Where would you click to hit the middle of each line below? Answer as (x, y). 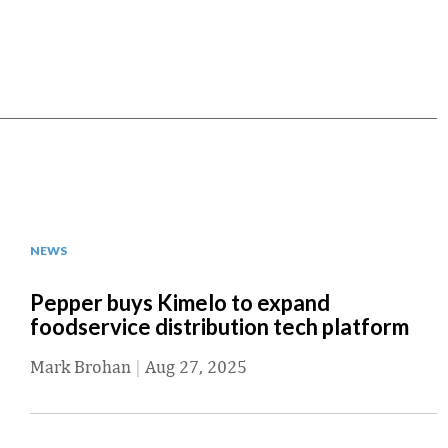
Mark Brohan (80, 367)
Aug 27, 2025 (196, 367)
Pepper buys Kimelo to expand (180, 303)
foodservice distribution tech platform (219, 327)
